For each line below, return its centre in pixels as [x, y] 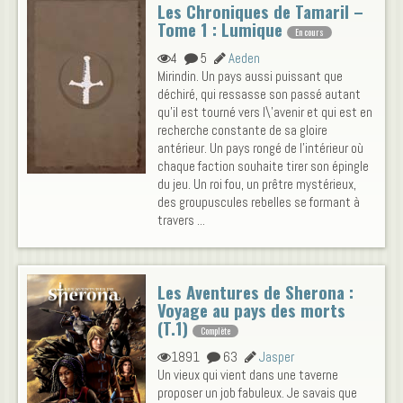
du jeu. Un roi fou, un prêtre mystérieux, [257, 184]
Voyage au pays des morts [251, 310]
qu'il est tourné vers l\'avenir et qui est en [265, 112]
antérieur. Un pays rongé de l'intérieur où [260, 148]
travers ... [181, 220]
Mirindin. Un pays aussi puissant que [250, 76]
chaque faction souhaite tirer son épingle [263, 166]
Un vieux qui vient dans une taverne [248, 375]
